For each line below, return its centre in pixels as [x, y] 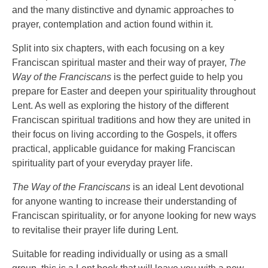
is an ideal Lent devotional [187, 187]
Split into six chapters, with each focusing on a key [118, 48]
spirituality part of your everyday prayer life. [102, 163]
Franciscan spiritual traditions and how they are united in [131, 120]
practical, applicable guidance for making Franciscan [124, 149]
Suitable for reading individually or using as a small [120, 254]
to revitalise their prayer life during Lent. [95, 230]
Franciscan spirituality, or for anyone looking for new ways [134, 216]
